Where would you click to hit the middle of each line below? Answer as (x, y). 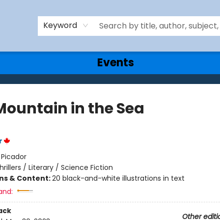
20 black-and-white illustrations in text (118, 178)
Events (116, 63)
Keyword (60, 25)
